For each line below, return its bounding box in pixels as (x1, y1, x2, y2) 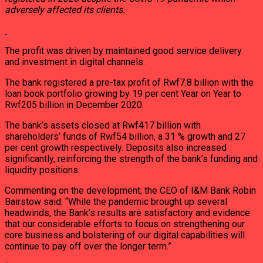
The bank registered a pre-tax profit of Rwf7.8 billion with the (5, 77, 254, 88)
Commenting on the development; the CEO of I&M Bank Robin (5, 185, 256, 196)
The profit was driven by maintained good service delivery (5, 45, 242, 56)
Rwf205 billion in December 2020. (5, 99, 144, 110)
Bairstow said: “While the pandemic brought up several (5, 196, 227, 207)
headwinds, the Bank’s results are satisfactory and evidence (5, 207, 250, 218)
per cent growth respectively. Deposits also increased (5, 142, 227, 153)
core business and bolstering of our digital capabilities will (5, 230, 245, 241)
